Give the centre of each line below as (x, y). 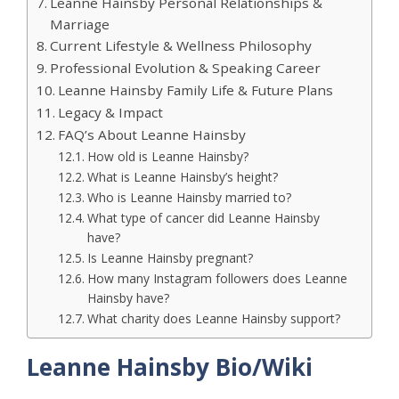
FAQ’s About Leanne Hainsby (152, 135)
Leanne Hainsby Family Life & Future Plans (196, 90)
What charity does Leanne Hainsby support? (215, 319)
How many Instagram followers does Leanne (217, 279)
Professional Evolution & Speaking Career (186, 68)
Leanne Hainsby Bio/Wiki (170, 367)
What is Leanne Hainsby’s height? (184, 177)
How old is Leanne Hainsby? (169, 157)
